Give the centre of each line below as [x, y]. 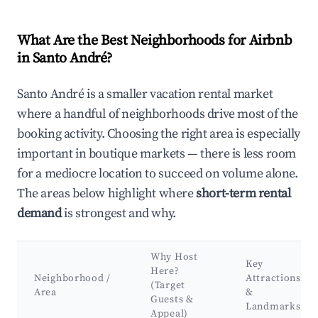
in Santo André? [65, 59]
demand [39, 214]
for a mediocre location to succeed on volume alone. [158, 174]
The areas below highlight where [107, 194]
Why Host [174, 257]
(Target [168, 286]
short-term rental [243, 194]
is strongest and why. [119, 214]
